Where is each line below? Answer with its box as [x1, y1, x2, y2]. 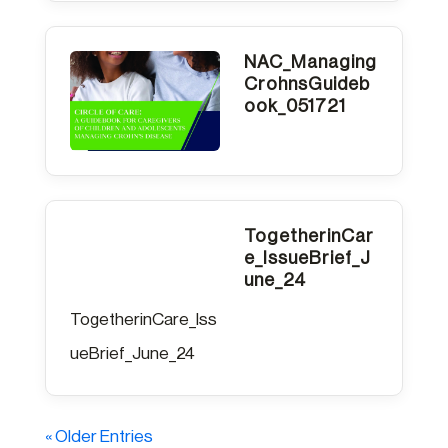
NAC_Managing [243, 52, 377, 71]
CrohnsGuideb [243, 74, 370, 93]
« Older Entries [44, 427, 153, 445]
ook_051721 [243, 96, 346, 115]
